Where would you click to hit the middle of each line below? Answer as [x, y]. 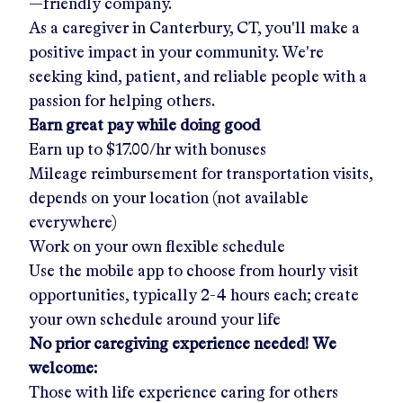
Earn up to [67, 150]
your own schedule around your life [155, 320]
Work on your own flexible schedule [157, 247]
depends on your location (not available [169, 198]
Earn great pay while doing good [144, 125]
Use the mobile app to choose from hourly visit [194, 271]
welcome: [63, 368]
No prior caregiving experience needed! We [183, 344]
